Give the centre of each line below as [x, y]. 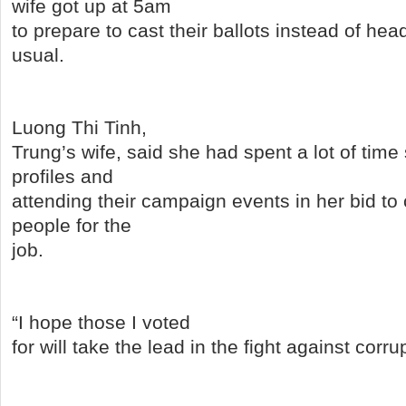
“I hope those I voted [101, 322]
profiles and [63, 176]
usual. [38, 55]
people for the [72, 225]
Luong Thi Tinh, [79, 127]
